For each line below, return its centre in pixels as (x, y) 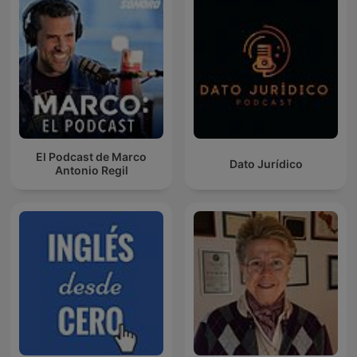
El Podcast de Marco (91, 157)
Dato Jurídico (266, 163)
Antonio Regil (91, 171)
